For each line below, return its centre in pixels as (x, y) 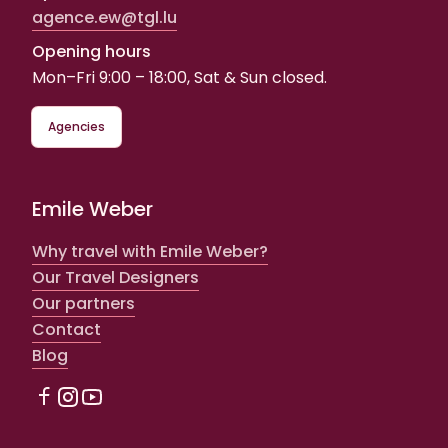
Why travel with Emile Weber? (150, 251)
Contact (66, 329)
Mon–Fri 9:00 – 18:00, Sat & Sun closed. (179, 77)
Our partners (83, 303)
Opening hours (91, 51)
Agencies (76, 126)
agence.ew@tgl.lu (104, 17)
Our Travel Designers (115, 277)
